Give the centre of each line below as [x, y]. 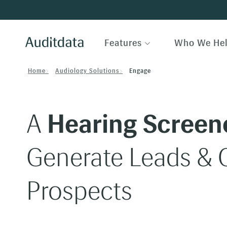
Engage [140, 71]
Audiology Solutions [87, 71]
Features [123, 43]
